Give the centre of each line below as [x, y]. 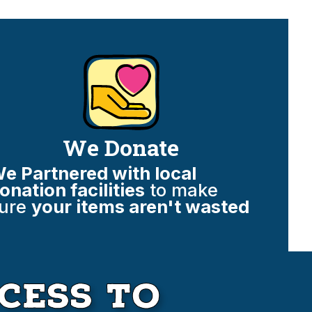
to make [181, 190]
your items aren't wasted [140, 207]
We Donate [121, 148]
